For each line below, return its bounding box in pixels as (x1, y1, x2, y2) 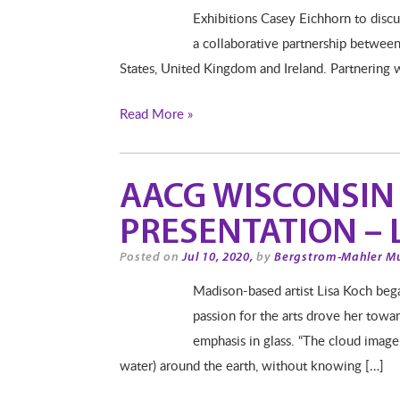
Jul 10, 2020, (182, 250, 254, 264)
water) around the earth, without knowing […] (120, 355, 385, 374)
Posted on (120, 250, 183, 264)
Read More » (120, 104, 194, 122)
